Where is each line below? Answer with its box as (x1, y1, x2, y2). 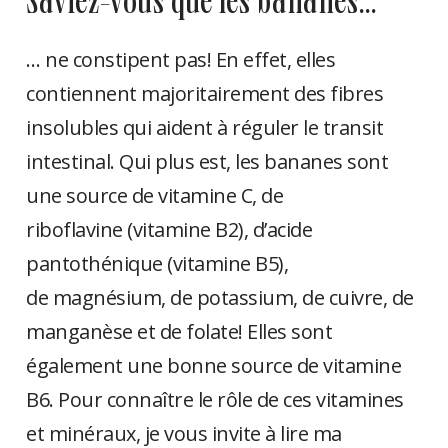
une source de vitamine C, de (26, 182, 284, 210)
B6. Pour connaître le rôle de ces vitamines (26, 386, 404, 414)
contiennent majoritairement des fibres (26, 80, 384, 108)
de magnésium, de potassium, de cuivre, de (26, 284, 414, 312)
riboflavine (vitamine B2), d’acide (26, 216, 313, 244)
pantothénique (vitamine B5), (26, 250, 289, 278)
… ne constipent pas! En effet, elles (26, 46, 336, 74)
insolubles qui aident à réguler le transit (26, 114, 384, 142)
